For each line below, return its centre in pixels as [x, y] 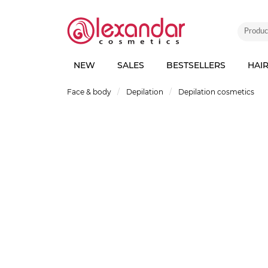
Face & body [89, 92]
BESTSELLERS [196, 65]
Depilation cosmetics [216, 92]
